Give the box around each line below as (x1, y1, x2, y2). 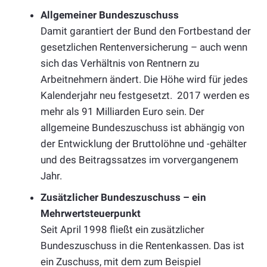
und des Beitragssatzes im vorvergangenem (41, 154, 238, 166)
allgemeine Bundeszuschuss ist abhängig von (41, 122, 244, 134)
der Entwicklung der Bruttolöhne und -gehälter (41, 138, 247, 150)
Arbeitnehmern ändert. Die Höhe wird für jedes (41, 73, 248, 86)
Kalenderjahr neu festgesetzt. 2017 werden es (41, 89, 250, 102)
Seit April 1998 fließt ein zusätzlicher (41, 223, 204, 235)
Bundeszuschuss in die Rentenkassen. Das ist (41, 239, 244, 252)
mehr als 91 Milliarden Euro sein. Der (41, 105, 204, 118)
